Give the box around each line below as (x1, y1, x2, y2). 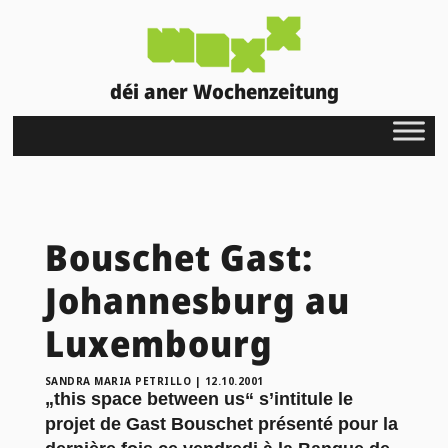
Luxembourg (44, 318, 273, 368)
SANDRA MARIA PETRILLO (44, 373, 192, 388)
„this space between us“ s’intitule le (44, 388, 353, 409)
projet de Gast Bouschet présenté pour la (44, 413, 398, 434)
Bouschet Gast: (44, 232, 313, 282)
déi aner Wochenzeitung (109, 77, 339, 105)
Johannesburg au (44, 275, 350, 325)
